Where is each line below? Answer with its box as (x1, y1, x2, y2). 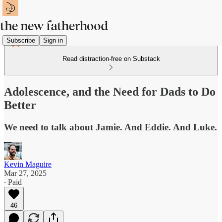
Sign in (43, 36, 63, 44)
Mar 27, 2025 (4, 168, 47, 177)
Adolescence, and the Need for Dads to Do (4, 85, 216, 98)
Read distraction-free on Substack (62, 55, 160, 62)
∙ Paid (4, 177, 22, 186)
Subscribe (6, 36, 35, 44)
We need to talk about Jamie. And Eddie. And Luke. (4, 121, 217, 132)
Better (4, 98, 36, 111)
